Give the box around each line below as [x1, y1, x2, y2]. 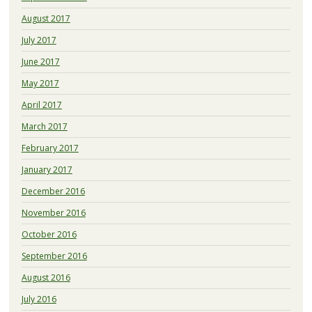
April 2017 [21, 98, 62, 111]
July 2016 [21, 292, 56, 305]
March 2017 [21, 120, 68, 132]
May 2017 [21, 77, 59, 89]
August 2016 [21, 271, 70, 283]
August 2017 [21, 12, 70, 24]
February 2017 [21, 141, 79, 154]
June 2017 [21, 55, 60, 68]
